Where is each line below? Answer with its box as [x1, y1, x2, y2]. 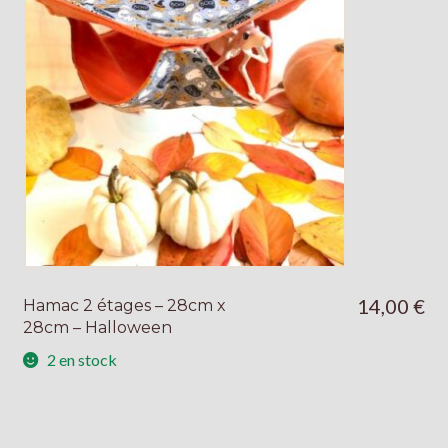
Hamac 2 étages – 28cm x [22, 295, 226, 315]
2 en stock [47, 350, 118, 370]
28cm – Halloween [22, 317, 172, 337]
